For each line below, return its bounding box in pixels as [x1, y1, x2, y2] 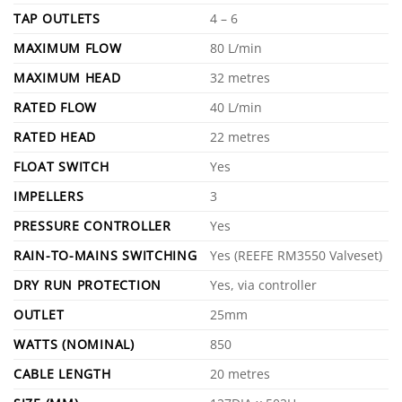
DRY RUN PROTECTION [13, 275, 162, 293]
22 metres [210, 127, 271, 145]
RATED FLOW [13, 98, 98, 116]
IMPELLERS [13, 187, 84, 205]
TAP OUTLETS [13, 9, 100, 27]
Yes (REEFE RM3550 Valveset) [210, 246, 383, 264]
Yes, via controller [210, 275, 318, 293]
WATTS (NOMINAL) [13, 335, 135, 353]
